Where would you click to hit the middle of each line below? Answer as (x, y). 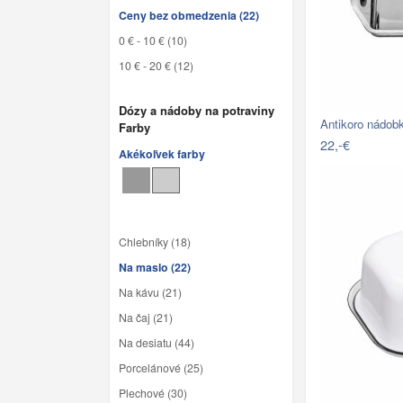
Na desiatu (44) (157, 343)
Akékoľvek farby (162, 154)
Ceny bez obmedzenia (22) (189, 15)
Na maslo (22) (155, 268)
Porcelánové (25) (161, 368)
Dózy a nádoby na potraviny (197, 110)
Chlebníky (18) (155, 242)
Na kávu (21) (150, 293)
